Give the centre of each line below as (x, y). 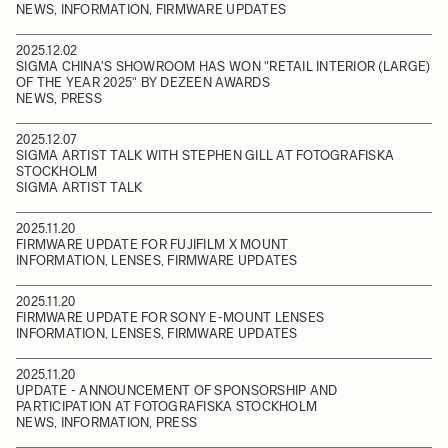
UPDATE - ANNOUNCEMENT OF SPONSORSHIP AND (177, 390)
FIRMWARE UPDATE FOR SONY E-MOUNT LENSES (170, 317)
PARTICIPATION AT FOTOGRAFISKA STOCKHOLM (167, 406)
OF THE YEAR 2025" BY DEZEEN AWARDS (143, 82)
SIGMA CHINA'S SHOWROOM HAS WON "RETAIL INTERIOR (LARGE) (223, 66)
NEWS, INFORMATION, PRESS (107, 422)
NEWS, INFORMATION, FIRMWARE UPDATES (151, 9)
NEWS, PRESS (59, 98)
